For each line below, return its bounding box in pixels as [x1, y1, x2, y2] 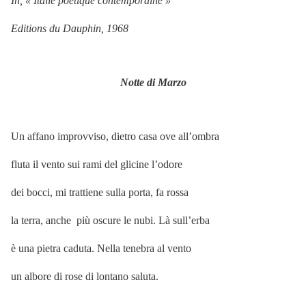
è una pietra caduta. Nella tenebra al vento [11, 242, 191, 255]
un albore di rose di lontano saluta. [11, 270, 158, 283]
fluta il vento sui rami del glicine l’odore [11, 158, 182, 171]
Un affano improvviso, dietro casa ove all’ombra [11, 130, 219, 143]
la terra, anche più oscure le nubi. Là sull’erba [11, 214, 210, 227]
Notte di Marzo [120, 76, 186, 89]
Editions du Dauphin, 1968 [11, 23, 128, 35]
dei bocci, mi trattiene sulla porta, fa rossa [11, 186, 189, 199]
